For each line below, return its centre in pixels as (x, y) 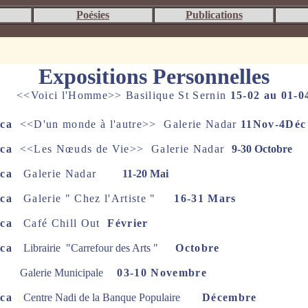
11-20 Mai (145, 174)
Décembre (229, 297)
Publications (214, 15)
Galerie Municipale (63, 273)
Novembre (177, 273)
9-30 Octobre (262, 149)
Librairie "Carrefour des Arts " (92, 248)
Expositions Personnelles (154, 76)
